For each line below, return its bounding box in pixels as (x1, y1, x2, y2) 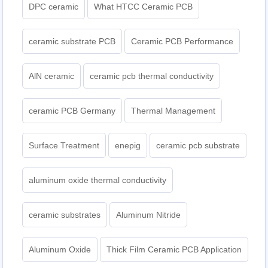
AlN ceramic (29, 71, 75, 81)
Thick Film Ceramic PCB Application (106, 244, 242, 254)
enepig (115, 140, 141, 150)
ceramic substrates (29, 209, 101, 220)
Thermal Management (131, 105, 216, 115)
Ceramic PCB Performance (131, 36, 234, 46)
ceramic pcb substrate (156, 140, 240, 150)
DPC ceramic (29, 1, 79, 11)
